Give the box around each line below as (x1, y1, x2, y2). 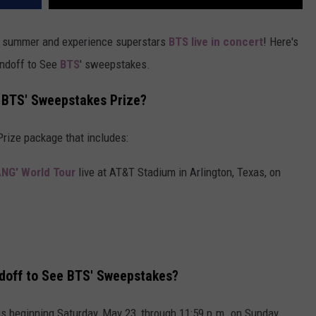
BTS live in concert (169, 35, 263, 49)
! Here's (263, 35, 298, 49)
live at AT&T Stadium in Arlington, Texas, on (75, 164, 281, 179)
